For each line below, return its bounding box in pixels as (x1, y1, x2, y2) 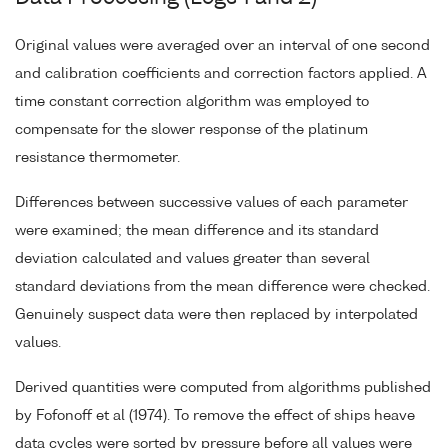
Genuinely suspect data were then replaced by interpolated (15, 307, 418, 322)
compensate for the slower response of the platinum (15, 123, 368, 138)
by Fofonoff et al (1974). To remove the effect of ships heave (15, 408, 415, 423)
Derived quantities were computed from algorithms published (15, 380, 431, 395)
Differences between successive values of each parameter (15, 195, 408, 210)
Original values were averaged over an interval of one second (15, 39, 430, 54)
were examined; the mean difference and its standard (15, 223, 379, 238)
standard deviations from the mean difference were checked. (15, 279, 430, 294)
